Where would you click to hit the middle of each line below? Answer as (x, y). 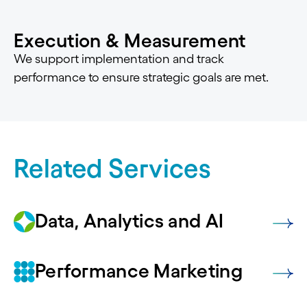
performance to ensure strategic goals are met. (141, 78)
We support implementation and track (119, 59)
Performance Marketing (139, 271)
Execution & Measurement (130, 41)
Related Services (113, 169)
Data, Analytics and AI (130, 221)
